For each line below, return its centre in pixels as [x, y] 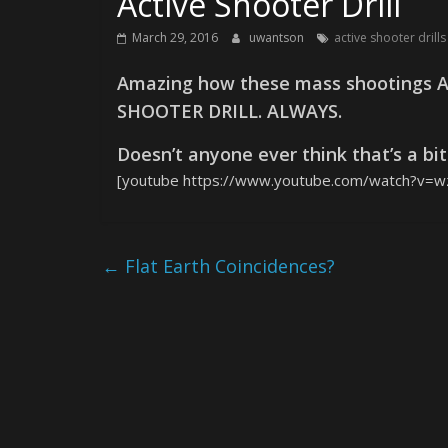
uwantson [278, 37]
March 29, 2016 [175, 37]
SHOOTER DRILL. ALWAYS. [229, 111]
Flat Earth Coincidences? [227, 266]
